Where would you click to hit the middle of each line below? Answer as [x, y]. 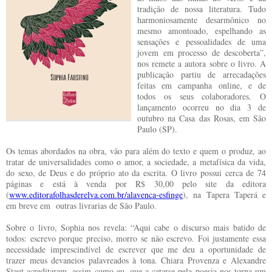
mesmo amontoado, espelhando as [202, 31]
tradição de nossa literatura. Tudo [202, 9]
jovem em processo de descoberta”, [202, 53]
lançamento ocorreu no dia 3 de [202, 107]
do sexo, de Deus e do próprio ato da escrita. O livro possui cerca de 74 [136, 173]
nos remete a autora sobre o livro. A [202, 63]
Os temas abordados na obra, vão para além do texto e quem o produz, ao [136, 151]
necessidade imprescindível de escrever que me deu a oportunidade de [136, 249]
